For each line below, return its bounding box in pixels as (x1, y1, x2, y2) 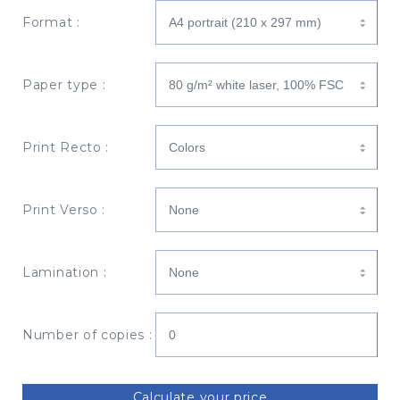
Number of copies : (22, 327, 153, 344)
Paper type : (22, 77, 106, 94)
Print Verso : (22, 202, 106, 219)
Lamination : (22, 264, 107, 281)
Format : (22, 14, 80, 31)
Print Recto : (22, 139, 110, 156)
